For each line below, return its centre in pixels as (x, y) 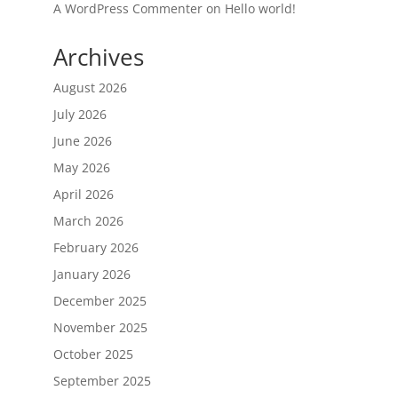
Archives (98, 57)
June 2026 (82, 141)
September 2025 (102, 381)
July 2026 (80, 114)
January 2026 (92, 274)
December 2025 (99, 301)
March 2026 (88, 221)
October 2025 (93, 354)
